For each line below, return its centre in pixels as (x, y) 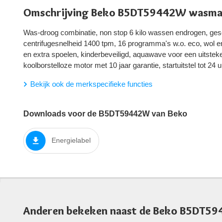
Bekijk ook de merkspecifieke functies (91, 84)
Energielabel (71, 140)
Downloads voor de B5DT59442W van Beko (105, 113)
